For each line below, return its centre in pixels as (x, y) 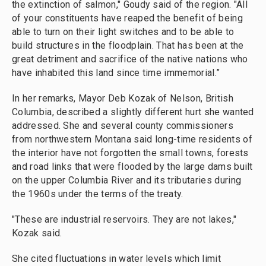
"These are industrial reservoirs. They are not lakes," (124, 219)
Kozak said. (37, 233)
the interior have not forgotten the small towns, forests (130, 153)
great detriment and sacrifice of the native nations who (130, 59)
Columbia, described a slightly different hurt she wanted (133, 112)
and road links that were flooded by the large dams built (132, 167)
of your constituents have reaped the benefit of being (127, 18)
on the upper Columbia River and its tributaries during (127, 180)
